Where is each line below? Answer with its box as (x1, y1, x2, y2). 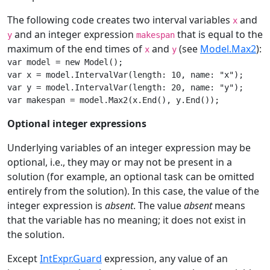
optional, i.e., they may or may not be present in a (7, 155, 232, 169)
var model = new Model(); (7, 57, 123, 67)
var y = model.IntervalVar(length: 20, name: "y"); (7, 83, 243, 93)
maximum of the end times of (7, 42, 145, 56)
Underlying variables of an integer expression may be (7, 141, 251, 155)
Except (7, 252, 40, 266)
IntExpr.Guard (40, 252, 102, 266)
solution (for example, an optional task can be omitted (7, 170, 254, 184)
